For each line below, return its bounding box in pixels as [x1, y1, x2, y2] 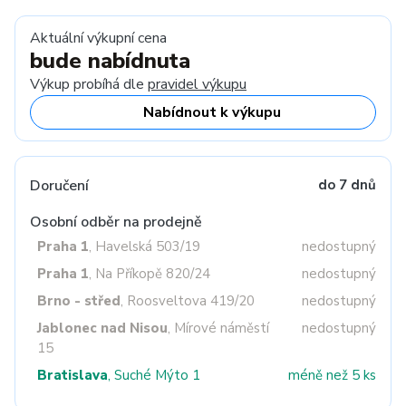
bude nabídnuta [30, 46, 190, 75]
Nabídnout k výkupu [143, 102, 281, 122]
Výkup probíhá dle [30, 74, 148, 94]
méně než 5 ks [288, 366, 376, 384]
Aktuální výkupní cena [30, 28, 167, 48]
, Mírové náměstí [168, 319, 269, 337]
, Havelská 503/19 [89, 237, 200, 256]
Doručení [30, 176, 89, 196]
